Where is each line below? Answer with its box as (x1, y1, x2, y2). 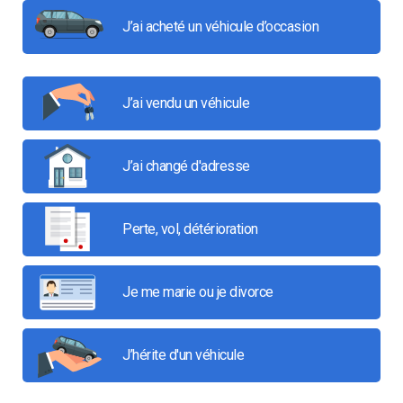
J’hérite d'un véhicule (122, 346, 245, 363)
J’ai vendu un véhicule (122, 94, 250, 112)
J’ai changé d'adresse (122, 157, 250, 175)
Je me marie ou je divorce (122, 283, 273, 300)
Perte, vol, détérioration (122, 220, 258, 237)
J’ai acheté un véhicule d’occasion (122, 18, 319, 35)
